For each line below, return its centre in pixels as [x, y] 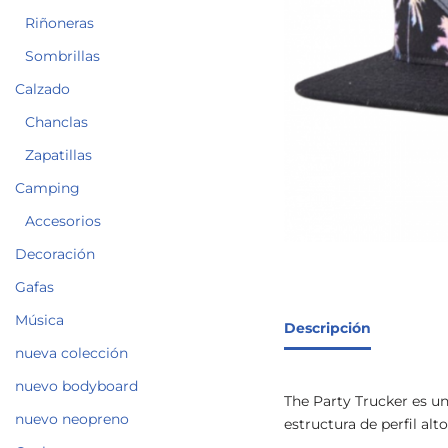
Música [39, 319]
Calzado [42, 88]
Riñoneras [59, 22]
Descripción [327, 328]
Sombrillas [62, 55]
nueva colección [71, 352]
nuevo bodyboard [76, 385]
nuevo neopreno [72, 418]
